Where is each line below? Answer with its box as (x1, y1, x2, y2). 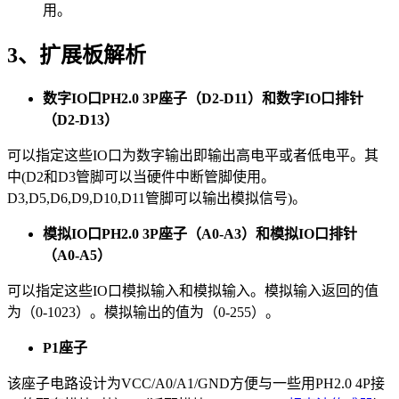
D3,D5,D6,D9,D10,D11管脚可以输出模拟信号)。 (7, 190, 306, 206)
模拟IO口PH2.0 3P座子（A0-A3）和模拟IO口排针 (43, 225, 357, 241)
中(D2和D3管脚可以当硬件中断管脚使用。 (7, 168, 275, 184)
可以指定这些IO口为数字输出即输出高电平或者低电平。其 (7, 147, 379, 163)
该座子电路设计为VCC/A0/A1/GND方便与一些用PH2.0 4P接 (7, 375, 385, 391)
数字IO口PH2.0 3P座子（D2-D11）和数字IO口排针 (43, 90, 363, 106)
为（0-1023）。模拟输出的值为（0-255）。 (7, 304, 280, 320)
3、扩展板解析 (7, 43, 146, 67)
